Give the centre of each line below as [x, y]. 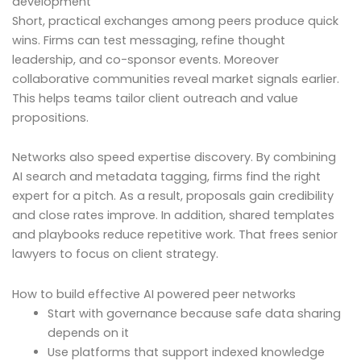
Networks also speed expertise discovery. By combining [174, 158]
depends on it [88, 332]
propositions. [50, 117]
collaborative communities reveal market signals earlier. [176, 79]
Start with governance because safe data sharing [194, 313]
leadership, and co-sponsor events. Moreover [145, 59]
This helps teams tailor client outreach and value [155, 98]
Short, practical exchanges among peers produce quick [175, 21]
